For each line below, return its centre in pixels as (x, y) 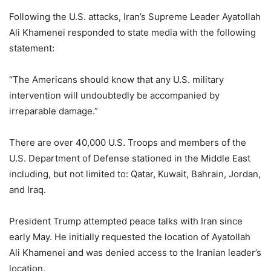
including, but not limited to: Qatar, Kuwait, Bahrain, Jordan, (135, 174)
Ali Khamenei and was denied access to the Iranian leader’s (135, 253)
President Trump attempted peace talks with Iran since (126, 221)
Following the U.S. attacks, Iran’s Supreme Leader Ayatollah (135, 17)
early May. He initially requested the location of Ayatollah (130, 237)
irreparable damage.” (54, 111)
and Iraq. (28, 190)
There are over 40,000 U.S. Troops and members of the (128, 142)
